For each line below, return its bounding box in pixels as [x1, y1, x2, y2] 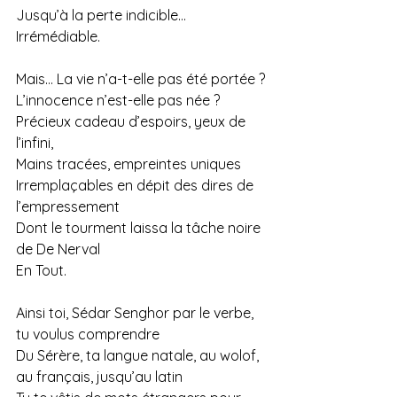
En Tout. [16, 261, 66, 280]
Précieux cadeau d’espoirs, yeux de [16, 113, 249, 131]
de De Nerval [16, 240, 100, 259]
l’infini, [16, 134, 53, 152]
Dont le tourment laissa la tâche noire [16, 219, 264, 237]
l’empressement [16, 198, 120, 216]
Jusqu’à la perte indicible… [16, 6, 186, 25]
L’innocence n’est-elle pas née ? [16, 91, 220, 110]
